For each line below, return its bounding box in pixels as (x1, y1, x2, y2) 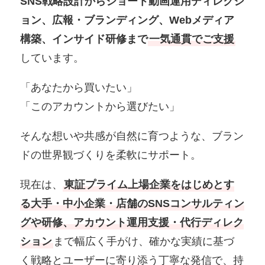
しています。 (20, 52, 85, 64)
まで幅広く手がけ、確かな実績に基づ (53, 235, 235, 247)
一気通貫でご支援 (149, 33, 235, 46)
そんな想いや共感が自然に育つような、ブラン (20, 130, 244, 143)
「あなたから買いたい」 (20, 82, 138, 94)
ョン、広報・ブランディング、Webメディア (20, 14, 235, 27)
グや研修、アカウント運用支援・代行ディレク (20, 216, 244, 228)
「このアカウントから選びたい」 (20, 101, 180, 113)
